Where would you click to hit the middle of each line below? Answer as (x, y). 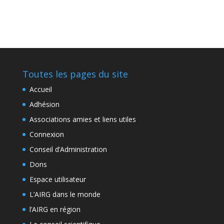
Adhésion (44, 104)
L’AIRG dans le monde (65, 194)
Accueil (40, 89)
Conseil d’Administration (68, 149)
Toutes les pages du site (75, 74)
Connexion (46, 134)
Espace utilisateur (57, 179)
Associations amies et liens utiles (82, 119)
